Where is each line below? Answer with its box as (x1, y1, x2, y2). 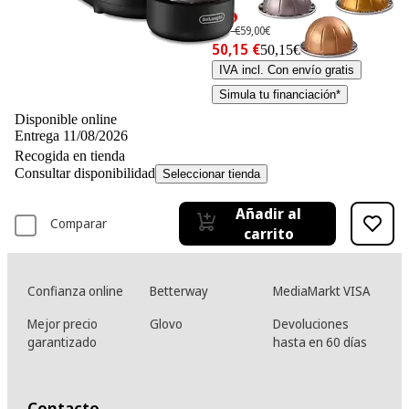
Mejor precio (26, 315, 98, 333)
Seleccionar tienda (163, 167, 260, 182)
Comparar (50, 215, 107, 233)
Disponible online (15, 111, 117, 128)
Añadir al (236, 204, 301, 225)
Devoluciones (273, 315, 350, 333)
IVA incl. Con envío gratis (219, 63, 354, 78)
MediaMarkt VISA (273, 282, 371, 300)
